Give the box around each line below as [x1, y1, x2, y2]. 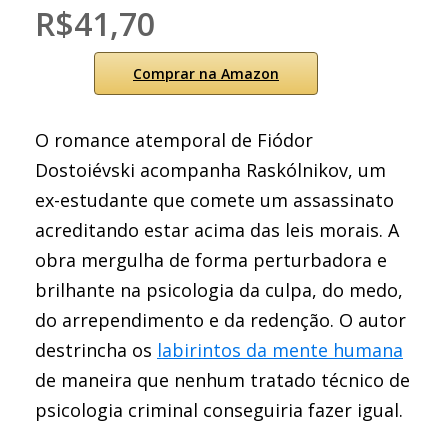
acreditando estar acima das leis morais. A [35, 218, 399, 242]
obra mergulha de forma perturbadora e [35, 248, 387, 272]
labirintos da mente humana [157, 338, 403, 362]
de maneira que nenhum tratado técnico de [35, 368, 410, 392]
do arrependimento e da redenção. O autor [35, 308, 406, 332]
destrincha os [35, 338, 157, 362]
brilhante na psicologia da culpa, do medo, [35, 278, 403, 302]
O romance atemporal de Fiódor [35, 128, 313, 152]
